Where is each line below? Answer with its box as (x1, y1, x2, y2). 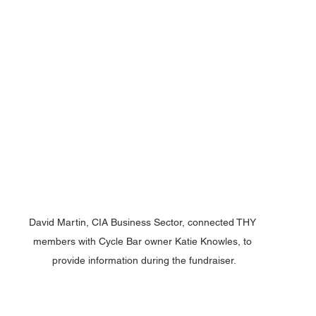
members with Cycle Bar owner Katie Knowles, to (33, 236, 255, 248)
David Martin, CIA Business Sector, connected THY (29, 217, 259, 229)
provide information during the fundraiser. (51, 255, 236, 267)
